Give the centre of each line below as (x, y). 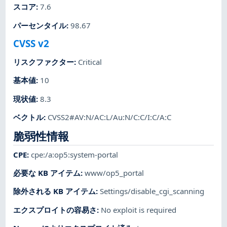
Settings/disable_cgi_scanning (152, 191)
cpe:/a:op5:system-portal (75, 154)
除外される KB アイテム (55, 191)
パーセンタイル (40, 25)
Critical (90, 62)
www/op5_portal (115, 173)
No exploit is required (139, 210)
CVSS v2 (31, 43)
